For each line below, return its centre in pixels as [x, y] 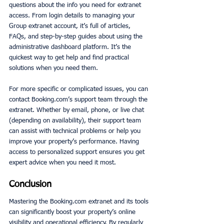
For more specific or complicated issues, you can [79, 89]
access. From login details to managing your [73, 15]
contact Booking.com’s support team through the [79, 99]
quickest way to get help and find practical [70, 57]
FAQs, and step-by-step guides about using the [77, 36]
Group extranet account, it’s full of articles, [71, 26]
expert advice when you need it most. [62, 162]
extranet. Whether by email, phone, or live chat [77, 110]
